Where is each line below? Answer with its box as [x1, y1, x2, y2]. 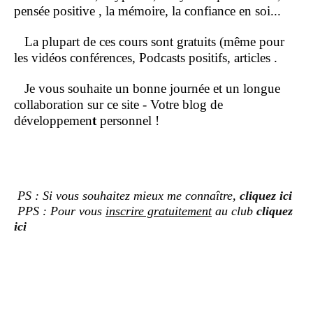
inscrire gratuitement [105, 204, 212, 219]
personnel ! [96, 113, 159, 129]
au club [212, 204, 256, 219]
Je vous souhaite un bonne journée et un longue [14, 81, 280, 96]
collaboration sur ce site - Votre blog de [14, 97, 223, 112]
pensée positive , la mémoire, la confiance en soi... [14, 3, 281, 19]
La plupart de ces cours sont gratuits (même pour [14, 34, 284, 50]
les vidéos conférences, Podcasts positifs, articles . [14, 50, 277, 66]
